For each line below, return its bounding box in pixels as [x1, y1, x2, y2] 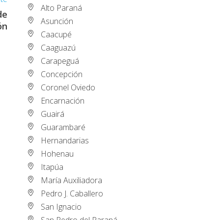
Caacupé [41, 28, 72, 40]
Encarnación [41, 95, 85, 106]
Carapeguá [41, 55, 80, 66]
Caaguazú [41, 42, 76, 53]
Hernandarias [41, 135, 89, 146]
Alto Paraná [41, 2, 82, 13]
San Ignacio [41, 201, 82, 212]
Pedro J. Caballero [41, 188, 104, 199]
